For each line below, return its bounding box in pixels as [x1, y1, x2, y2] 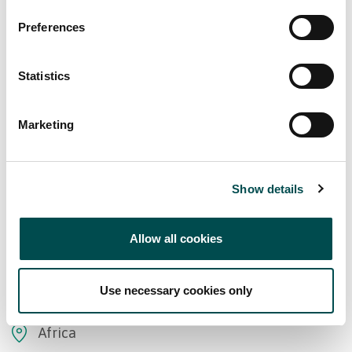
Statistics [18, 69, 70, 82]
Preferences [18, 20, 86, 34]
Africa [38, 324, 76, 341]
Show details [232, 181, 304, 196]
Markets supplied [12, 277, 159, 300]
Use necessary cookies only [100, 283, 252, 297]
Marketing [18, 118, 74, 131]
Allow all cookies [130, 232, 222, 245]
